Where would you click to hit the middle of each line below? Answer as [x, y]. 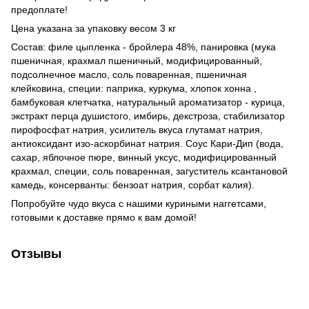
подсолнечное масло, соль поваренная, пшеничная [129, 74]
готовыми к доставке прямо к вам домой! [104, 217]
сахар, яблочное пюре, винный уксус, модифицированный [144, 157]
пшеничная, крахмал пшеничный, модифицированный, [137, 60]
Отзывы [36, 253]
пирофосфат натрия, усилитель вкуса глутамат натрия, [137, 129]
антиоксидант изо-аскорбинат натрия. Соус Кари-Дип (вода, [147, 143]
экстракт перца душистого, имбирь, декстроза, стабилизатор [148, 116]
